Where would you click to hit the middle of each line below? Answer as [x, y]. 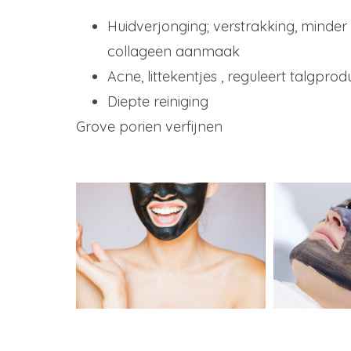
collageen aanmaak [174, 52]
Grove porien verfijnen [149, 127]
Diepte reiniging [158, 102]
